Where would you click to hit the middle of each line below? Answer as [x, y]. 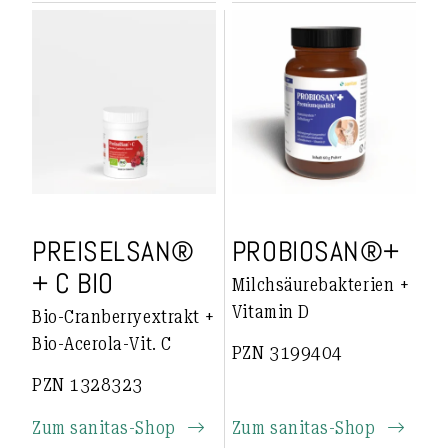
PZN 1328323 [87, 384]
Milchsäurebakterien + [321, 285]
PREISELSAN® [113, 251]
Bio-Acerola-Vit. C [102, 344]
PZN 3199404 [287, 352]
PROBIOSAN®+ [315, 251]
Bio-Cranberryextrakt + [124, 317]
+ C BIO [73, 283]
